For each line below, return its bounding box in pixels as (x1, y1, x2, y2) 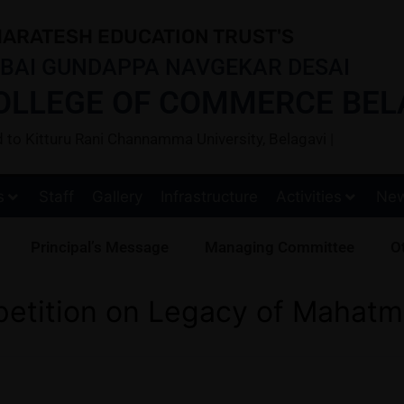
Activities (276, 187, 342, 206)
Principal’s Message (31, 237, 169, 256)
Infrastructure (161, 187, 258, 206)
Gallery (92, 187, 142, 206)
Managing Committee (205, 237, 354, 256)
